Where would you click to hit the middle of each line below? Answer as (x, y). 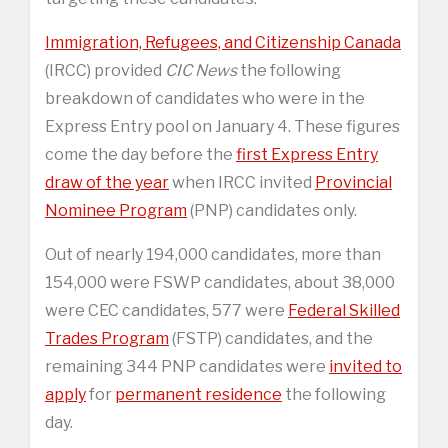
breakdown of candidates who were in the (205, 98)
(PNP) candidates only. (272, 210)
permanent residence (198, 394)
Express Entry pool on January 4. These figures (222, 126)
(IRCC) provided (105, 70)
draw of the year (107, 182)
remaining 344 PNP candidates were (187, 366)
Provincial (353, 182)
